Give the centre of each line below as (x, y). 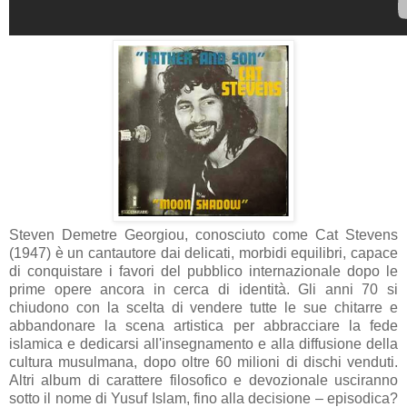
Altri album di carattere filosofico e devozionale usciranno (203, 381)
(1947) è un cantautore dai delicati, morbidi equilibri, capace (203, 253)
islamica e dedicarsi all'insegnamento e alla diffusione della (203, 344)
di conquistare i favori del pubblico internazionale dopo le (203, 272)
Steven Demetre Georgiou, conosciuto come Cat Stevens (203, 235)
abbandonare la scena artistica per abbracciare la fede (203, 326)
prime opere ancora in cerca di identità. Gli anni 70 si (203, 290)
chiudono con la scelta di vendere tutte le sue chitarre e (203, 308)
